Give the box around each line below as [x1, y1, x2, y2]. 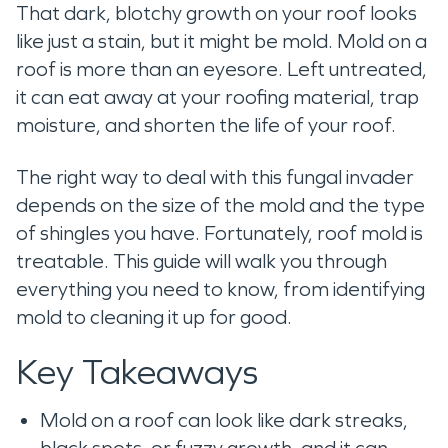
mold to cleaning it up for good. [16, 305, 300, 329]
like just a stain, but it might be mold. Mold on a [16, 29, 427, 53]
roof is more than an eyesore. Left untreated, [16, 57, 427, 81]
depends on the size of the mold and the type [16, 193, 425, 217]
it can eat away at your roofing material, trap [16, 85, 419, 109]
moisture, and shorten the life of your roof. [16, 113, 400, 137]
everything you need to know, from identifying [16, 277, 425, 301]
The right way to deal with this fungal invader [16, 165, 414, 189]
